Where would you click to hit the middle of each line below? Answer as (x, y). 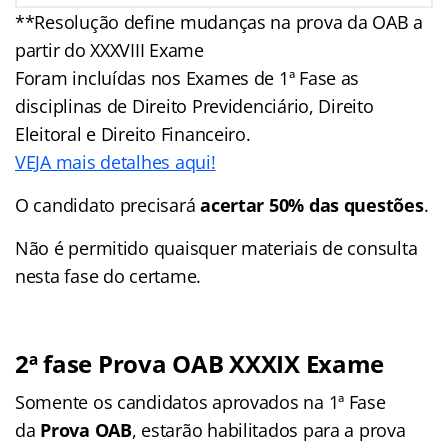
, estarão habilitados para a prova (268, 430)
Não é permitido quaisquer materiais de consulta (216, 248)
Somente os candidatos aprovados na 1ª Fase (200, 402)
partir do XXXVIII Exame (109, 50)
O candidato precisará (108, 205)
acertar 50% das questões (312, 205)
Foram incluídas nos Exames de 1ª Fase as (187, 78)
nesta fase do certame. (108, 276)
